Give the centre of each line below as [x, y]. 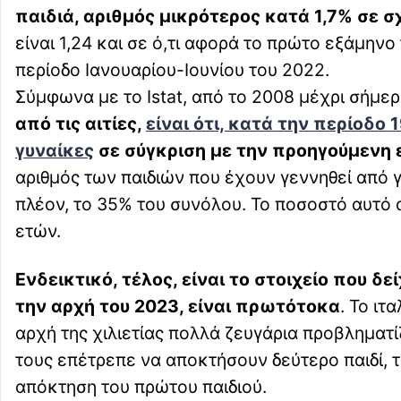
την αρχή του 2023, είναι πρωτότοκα [178, 307]
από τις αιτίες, [81, 124]
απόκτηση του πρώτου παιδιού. [141, 387]
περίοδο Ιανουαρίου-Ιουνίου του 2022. [172, 70]
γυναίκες [55, 151]
